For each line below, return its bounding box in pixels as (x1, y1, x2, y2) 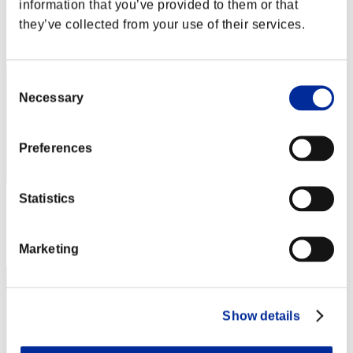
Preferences (19, 141, 93, 155)
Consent (6, 74, 54, 88)
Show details (222, 309, 300, 323)
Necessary (19, 91, 84, 105)
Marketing (19, 242, 79, 256)
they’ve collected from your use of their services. (19, 17, 305, 32)
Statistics (19, 191, 75, 206)
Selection (6, 93, 59, 107)
